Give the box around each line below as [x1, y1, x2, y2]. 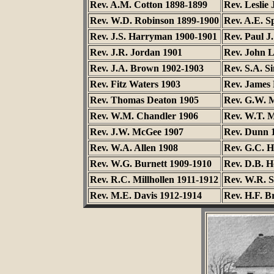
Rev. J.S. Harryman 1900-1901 [90, 31, 217, 42]
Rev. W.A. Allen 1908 [90, 143, 178, 153]
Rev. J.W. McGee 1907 [90, 127, 183, 137]
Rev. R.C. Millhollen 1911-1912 [90, 174, 218, 185]
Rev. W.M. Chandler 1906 [90, 111, 198, 121]
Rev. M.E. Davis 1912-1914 [90, 190, 202, 201]
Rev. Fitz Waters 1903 [90, 79, 180, 89]
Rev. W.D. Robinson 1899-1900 [90, 15, 219, 26]
